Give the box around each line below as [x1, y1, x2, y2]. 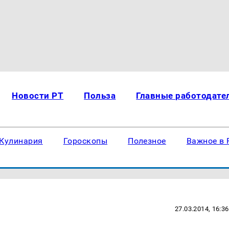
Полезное [128, 136, 166, 146]
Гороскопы [63, 136, 108, 146]
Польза [84, 90, 116, 101]
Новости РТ [12, 90, 64, 101]
